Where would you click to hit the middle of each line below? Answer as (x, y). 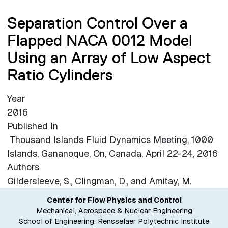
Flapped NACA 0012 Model (99, 40)
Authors (23, 167)
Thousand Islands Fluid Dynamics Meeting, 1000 (110, 140)
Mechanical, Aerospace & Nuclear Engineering (114, 211)
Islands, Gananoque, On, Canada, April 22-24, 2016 (112, 154)
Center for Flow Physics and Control (114, 200)
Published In (32, 126)
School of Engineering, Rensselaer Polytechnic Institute (114, 222)
